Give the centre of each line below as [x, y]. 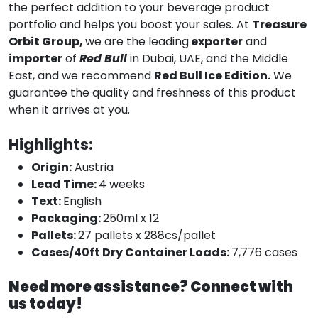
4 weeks [122, 184]
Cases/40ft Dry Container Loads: [131, 252]
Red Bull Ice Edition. [212, 75]
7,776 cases [264, 252]
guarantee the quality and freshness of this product [152, 92]
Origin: [51, 167]
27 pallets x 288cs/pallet [147, 235]
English [82, 201]
